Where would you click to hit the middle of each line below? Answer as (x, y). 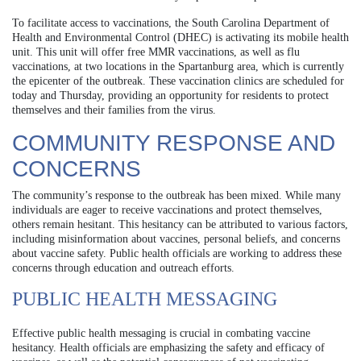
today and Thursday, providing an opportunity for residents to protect (170, 95)
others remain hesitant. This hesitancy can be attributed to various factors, (180, 224)
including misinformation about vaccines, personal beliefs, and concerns (176, 239)
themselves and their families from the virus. (114, 110)
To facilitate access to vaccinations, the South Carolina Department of (171, 23)
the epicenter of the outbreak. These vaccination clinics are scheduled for (178, 81)
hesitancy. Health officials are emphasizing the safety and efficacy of (168, 347)
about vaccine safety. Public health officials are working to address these (177, 253)
